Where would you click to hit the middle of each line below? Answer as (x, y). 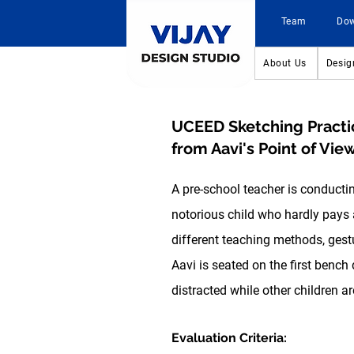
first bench (319, 265)
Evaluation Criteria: (229, 338)
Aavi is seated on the (231, 265)
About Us (284, 63)
